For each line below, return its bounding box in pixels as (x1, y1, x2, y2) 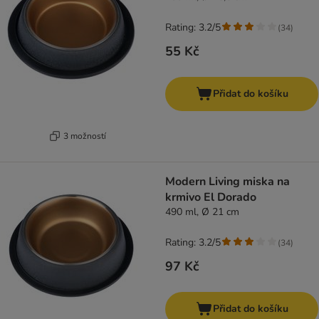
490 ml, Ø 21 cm (165, 205, 239, 219)
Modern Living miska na (165, 174, 290, 190)
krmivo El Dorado (165, 189, 256, 206)
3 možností (63, 130, 106, 142)
